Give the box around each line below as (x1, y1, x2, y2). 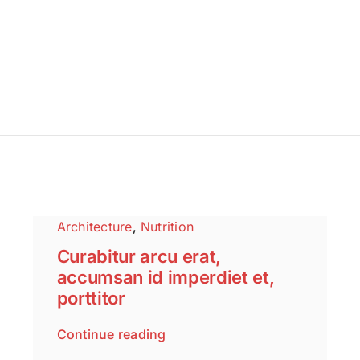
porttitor (56, 288, 125, 309)
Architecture (56, 219, 133, 235)
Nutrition (141, 219, 194, 235)
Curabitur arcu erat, (56, 246, 222, 268)
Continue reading (56, 326, 166, 343)
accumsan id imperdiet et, (56, 267, 275, 288)
